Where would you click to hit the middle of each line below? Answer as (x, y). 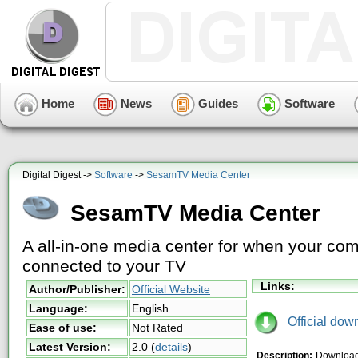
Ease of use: (63, 328)
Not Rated (157, 328)
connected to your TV (104, 266)
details (171, 347)
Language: (58, 308)
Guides (217, 103)
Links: (278, 286)
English (150, 308)
